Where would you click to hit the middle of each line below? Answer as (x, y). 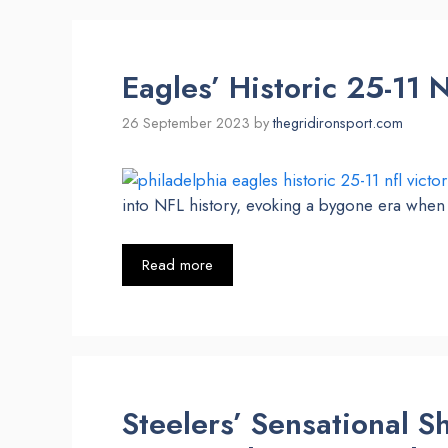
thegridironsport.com (338, 123)
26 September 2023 (186, 123)
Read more (177, 264)
